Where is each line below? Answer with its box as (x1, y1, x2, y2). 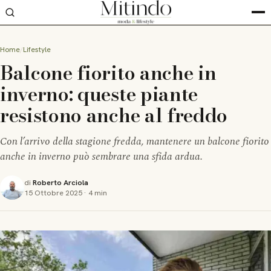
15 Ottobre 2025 (24, 188, 82, 198)
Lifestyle (23, 45, 51, 54)
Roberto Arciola (33, 177, 88, 188)
